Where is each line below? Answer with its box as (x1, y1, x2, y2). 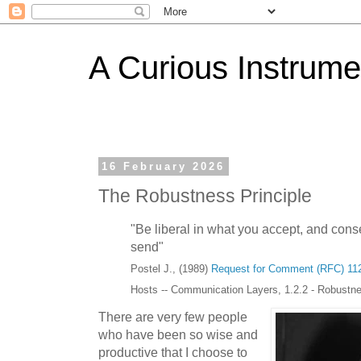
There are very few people (98, 309, 247, 325)
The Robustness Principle (98, 185, 312, 206)
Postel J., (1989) (131, 262, 211, 275)
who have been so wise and (98, 327, 258, 342)
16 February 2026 (102, 160, 226, 172)
